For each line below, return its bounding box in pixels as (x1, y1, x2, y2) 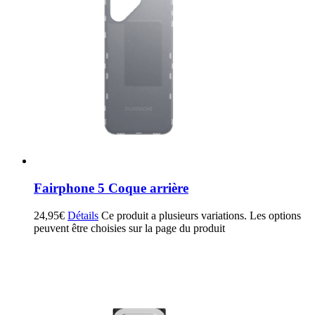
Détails (67, 209, 98, 221)
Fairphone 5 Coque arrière (34, 180, 188, 195)
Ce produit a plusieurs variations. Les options (101, 209, 301, 221)
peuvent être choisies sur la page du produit (34, 221, 225, 234)
